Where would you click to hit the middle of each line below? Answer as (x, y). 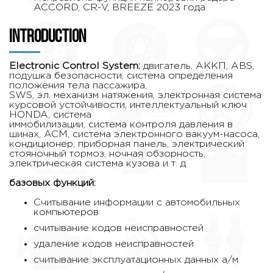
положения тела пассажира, (78, 86)
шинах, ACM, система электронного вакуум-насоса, (134, 135)
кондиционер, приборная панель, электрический (127, 144)
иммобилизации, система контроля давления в (121, 125)
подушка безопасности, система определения (121, 76)
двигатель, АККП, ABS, (199, 66)
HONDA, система (50, 115)
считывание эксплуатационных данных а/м (136, 260)
